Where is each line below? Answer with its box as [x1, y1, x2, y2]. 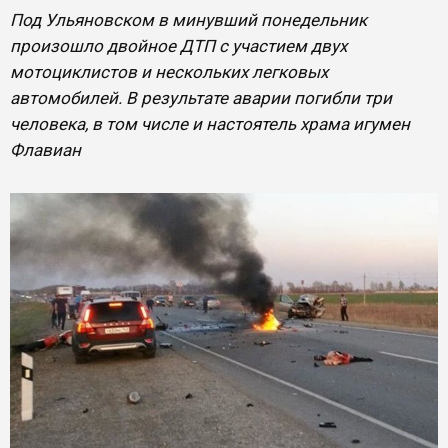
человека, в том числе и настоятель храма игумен [10, 114, 410, 134]
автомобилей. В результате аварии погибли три [10, 88, 392, 108]
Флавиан [10, 140, 81, 160]
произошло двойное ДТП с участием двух [10, 36, 347, 56]
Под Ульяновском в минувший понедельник [10, 10, 367, 30]
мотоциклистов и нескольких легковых [10, 62, 328, 82]
